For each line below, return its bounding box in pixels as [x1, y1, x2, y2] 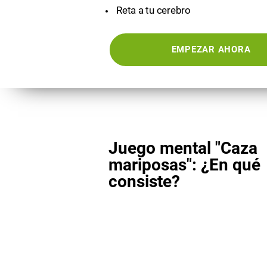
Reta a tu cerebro [116, 4, 191, 16]
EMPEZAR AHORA [171, 44, 251, 55]
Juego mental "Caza [108, 138, 257, 158]
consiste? [108, 172, 180, 191]
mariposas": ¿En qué [108, 155, 260, 175]
